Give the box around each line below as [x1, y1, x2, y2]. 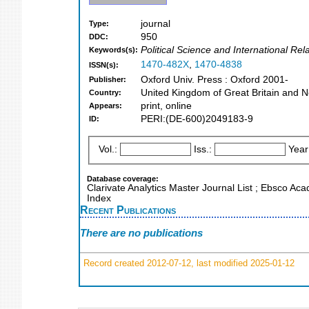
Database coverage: [87, 174, 159, 183]
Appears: [89, 101, 122, 110]
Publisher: [89, 75, 126, 84]
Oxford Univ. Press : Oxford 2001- [141, 74, 288, 86]
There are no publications [80, 227, 203, 239]
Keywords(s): [89, 46, 138, 54]
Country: [89, 88, 121, 97]
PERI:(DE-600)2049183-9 [141, 114, 253, 125]
